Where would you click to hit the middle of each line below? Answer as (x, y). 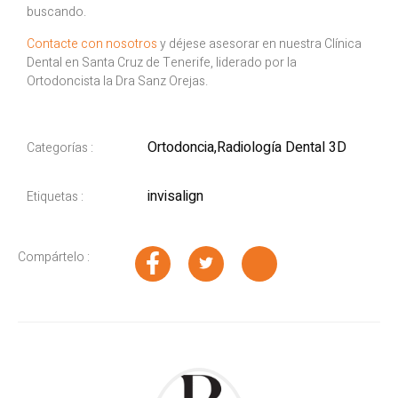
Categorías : (60, 148)
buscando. (56, 12)
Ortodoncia (180, 148)
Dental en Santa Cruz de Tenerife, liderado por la (162, 62)
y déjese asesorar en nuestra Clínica (259, 44)
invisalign (175, 197)
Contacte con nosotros (92, 44)
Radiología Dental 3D (281, 148)
